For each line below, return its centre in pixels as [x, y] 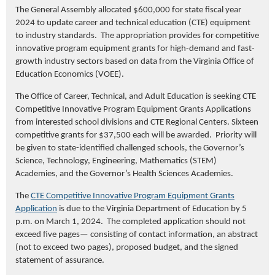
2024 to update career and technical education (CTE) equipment [133, 23]
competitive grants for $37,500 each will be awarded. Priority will [136, 135]
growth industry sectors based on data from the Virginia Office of [135, 61]
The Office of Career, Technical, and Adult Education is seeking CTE [136, 96]
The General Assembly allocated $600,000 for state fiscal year [128, 10]
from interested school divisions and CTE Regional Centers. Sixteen [137, 122]
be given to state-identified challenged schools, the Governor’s [130, 148]
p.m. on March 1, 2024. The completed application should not [130, 222]
